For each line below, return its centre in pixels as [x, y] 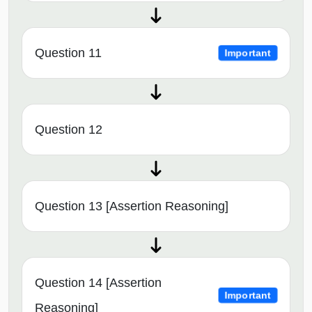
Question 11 [68, 53]
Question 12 [69, 130]
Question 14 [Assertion [98, 283]
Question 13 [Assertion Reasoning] [132, 206]
